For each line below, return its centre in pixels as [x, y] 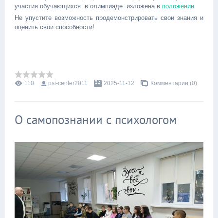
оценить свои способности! [54, 27]
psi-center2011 [68, 83]
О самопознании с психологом [96, 120]
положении [178, 6]
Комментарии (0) [174, 83]
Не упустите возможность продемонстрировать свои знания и [109, 18]
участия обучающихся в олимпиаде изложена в [88, 6]
